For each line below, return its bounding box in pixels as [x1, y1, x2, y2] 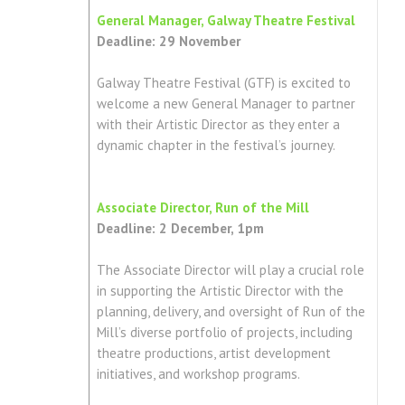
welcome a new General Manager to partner [96, 95, 355, 113]
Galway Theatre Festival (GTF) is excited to [96, 74, 351, 92]
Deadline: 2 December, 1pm [96, 220, 264, 238]
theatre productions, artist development [96, 344, 331, 363]
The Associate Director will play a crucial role [96, 261, 364, 279]
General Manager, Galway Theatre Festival [96, 12, 355, 30]
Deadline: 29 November [96, 33, 240, 51]
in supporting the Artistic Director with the [96, 282, 344, 300]
